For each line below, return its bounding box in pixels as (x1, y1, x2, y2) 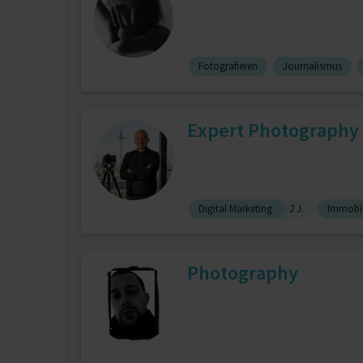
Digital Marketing (199, 201, 272, 216)
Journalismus (283, 58, 342, 73)
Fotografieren (199, 58, 258, 73)
